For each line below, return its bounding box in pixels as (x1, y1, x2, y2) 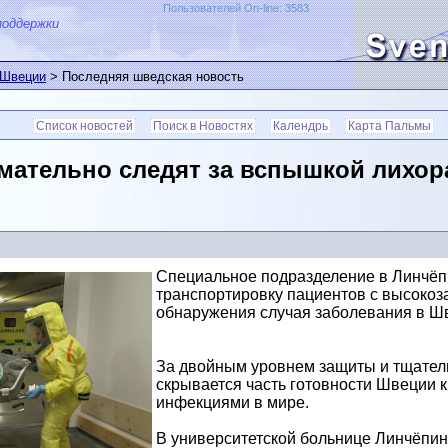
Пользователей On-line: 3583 (163, 2, 309, 14)
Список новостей (36, 119, 133, 133)
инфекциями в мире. (155, 394, 309, 412)
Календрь (273, 119, 328, 133)
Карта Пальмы (348, 119, 431, 133)
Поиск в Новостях (153, 119, 253, 133)
